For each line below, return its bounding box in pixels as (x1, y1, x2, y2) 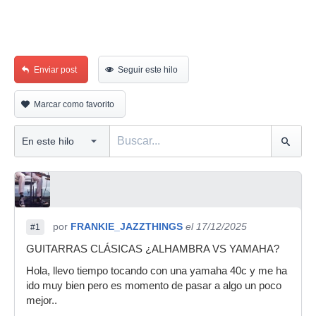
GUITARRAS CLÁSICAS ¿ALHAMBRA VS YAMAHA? (26, 243, 279, 255)
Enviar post (34, 65, 77, 75)
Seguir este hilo (118, 65, 178, 75)
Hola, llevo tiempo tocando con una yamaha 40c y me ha (26, 265, 287, 276)
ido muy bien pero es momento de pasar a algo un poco (26, 280, 281, 291)
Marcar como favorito (34, 99, 114, 109)
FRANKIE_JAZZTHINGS (71, 221, 183, 232)
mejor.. (26, 295, 57, 306)
